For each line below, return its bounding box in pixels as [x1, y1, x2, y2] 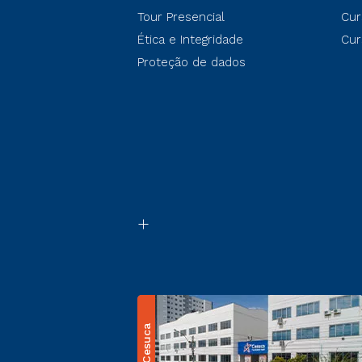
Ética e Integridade [137, 32, 243, 47]
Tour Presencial [137, 10, 225, 24]
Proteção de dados [137, 55, 246, 69]
